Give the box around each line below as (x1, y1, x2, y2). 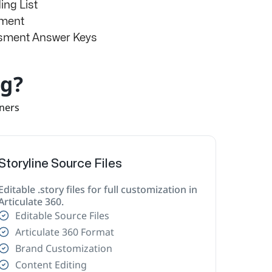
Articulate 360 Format (15, 225, 114, 239)
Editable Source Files (15, 208, 109, 222)
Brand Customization (15, 241, 112, 255)
